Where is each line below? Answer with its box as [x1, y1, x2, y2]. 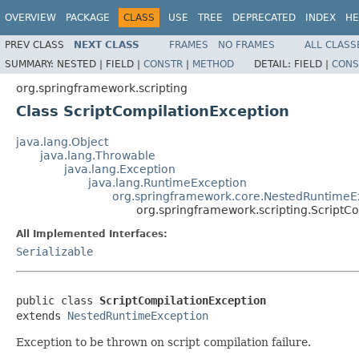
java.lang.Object [16, 135, 108, 148]
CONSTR [143, 58, 183, 70]
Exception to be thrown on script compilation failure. [16, 335, 311, 349]
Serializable [16, 244, 93, 258]
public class [16, 293, 99, 307]
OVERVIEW [5, 12, 56, 23]
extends [16, 309, 67, 322]
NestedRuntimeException [67, 309, 208, 322]
